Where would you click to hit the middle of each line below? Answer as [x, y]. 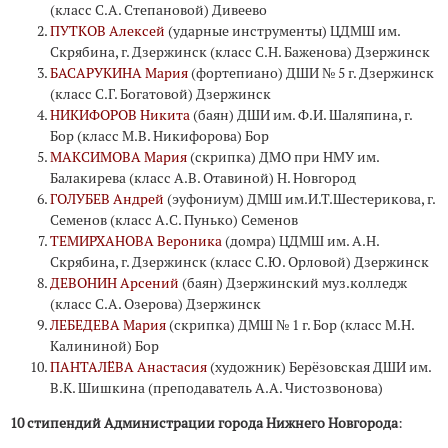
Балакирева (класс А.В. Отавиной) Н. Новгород [203, 178]
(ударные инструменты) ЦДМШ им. [282, 31]
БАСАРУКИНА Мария [119, 73]
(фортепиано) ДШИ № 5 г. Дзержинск [311, 73]
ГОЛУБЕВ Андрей [107, 199]
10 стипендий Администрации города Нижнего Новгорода [204, 423]
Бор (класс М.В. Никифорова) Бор [159, 136]
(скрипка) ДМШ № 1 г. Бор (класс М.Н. [290, 325]
